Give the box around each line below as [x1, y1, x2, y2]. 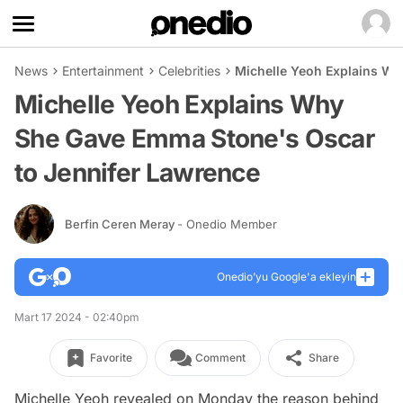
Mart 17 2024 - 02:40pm [14, 310, 139, 324]
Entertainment [62, 63, 144, 78]
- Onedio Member [177, 216, 277, 231]
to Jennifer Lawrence [14, 157, 260, 188]
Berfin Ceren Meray [65, 216, 177, 231]
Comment [194, 351, 246, 364]
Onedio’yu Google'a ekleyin [217, 270, 356, 283]
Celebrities [158, 63, 220, 78]
